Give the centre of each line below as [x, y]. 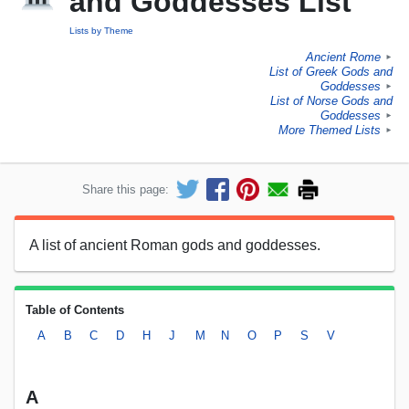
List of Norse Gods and [331, 101]
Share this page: [126, 189]
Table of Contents [75, 309]
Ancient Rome [343, 58]
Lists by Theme [101, 31]
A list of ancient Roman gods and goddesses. [175, 245]
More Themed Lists [330, 131]
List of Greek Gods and [331, 72]
